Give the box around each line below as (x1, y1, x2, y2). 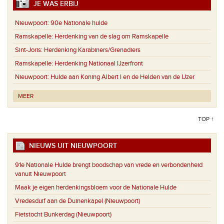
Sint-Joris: (15, 46, 42, 54)
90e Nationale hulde (49, 19, 107, 27)
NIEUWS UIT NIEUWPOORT (25, 141, 117, 150)
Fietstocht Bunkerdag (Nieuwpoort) (15, 210, 111, 218)
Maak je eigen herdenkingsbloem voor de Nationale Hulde (15, 183, 176, 191)
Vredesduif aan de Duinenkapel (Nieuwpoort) (15, 196, 140, 205)
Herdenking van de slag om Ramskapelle (53, 32, 168, 41)
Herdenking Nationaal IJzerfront (53, 59, 143, 68)
